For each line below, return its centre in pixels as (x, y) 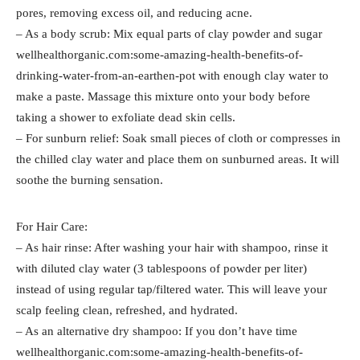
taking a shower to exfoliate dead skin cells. (126, 117)
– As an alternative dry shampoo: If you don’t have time (157, 331)
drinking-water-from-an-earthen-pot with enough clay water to (172, 75)
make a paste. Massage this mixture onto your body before (163, 96)
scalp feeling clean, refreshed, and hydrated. (127, 310)
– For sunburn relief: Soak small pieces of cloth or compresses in (178, 138)
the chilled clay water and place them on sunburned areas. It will (178, 159)
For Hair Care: (52, 226)
